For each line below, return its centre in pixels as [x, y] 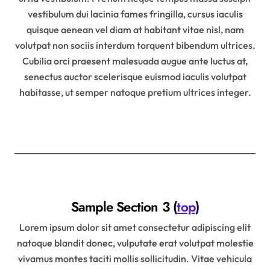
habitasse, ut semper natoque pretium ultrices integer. [135, 92]
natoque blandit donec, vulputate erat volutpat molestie [135, 243]
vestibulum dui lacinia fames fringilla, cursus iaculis [135, 14]
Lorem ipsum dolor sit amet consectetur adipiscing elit [135, 227]
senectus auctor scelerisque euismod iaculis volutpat [135, 76]
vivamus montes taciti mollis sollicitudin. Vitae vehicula [135, 258]
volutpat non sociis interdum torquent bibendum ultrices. [135, 45]
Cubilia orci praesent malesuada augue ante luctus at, [135, 61]
